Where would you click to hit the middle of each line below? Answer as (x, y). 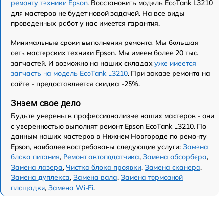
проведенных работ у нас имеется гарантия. (85, 24)
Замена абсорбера (175, 157)
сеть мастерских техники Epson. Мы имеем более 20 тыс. (105, 53)
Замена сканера (173, 167)
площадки (28, 188)
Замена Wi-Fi (71, 188)
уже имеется (175, 63)
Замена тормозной (152, 178)
